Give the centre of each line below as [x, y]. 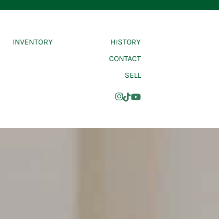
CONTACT [125, 58]
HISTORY [126, 42]
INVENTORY [33, 42]
